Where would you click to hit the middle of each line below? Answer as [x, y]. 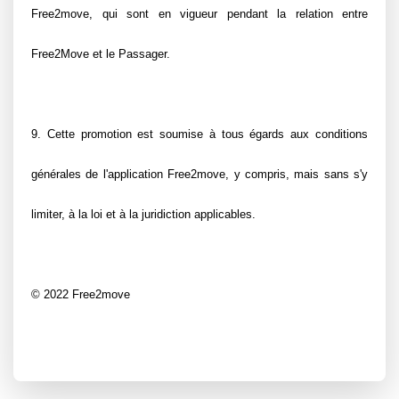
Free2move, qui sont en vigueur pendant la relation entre [199, 14]
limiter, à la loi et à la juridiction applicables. [143, 214]
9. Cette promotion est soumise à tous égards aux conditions [199, 134]
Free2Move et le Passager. [101, 54]
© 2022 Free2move [81, 294]
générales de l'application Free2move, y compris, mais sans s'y [199, 174]
